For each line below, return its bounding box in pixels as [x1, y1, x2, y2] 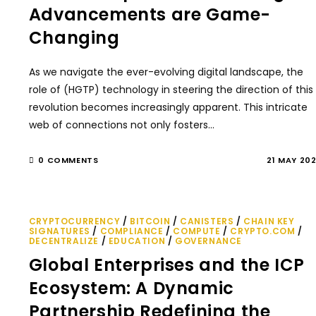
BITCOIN [130, 215, 171, 227]
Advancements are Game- [28, 3, 272, 26]
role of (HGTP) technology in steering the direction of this [28, 83, 313, 97]
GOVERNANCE [175, 235, 243, 247]
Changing [28, 26, 120, 49]
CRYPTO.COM [230, 225, 296, 237]
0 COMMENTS [38, 154, 99, 166]
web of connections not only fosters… [28, 118, 214, 132]
